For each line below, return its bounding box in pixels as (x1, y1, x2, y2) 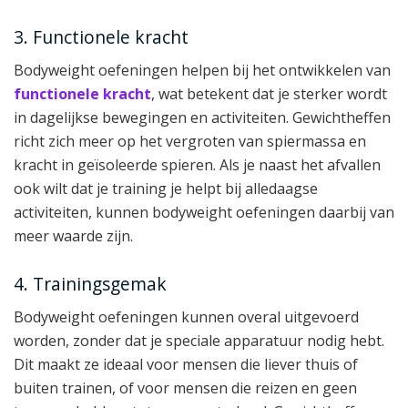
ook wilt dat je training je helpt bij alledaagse (14, 178, 318, 199)
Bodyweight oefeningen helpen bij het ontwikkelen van (14, 60, 391, 81)
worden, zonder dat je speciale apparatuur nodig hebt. (14, 331, 384, 352)
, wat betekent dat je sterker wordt (151, 84, 387, 105)
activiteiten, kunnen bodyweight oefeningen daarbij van (14, 202, 394, 223)
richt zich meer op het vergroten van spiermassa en (14, 131, 366, 152)
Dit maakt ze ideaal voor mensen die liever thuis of (14, 354, 358, 375)
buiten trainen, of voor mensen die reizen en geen (14, 378, 357, 399)
